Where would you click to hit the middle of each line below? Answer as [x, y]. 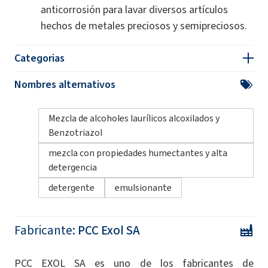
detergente [71, 187]
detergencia [73, 167]
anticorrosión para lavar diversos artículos [134, 9]
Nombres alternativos [65, 84]
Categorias [39, 58]
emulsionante [143, 187]
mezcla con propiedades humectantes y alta [138, 153]
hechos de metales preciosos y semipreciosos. [144, 25]
